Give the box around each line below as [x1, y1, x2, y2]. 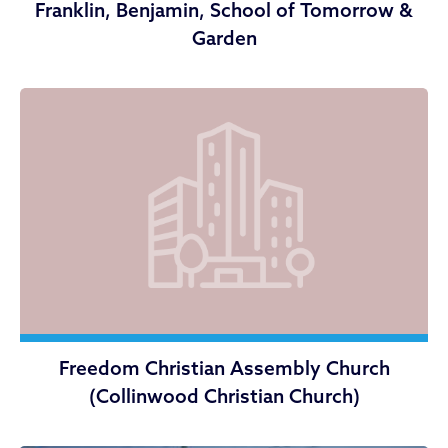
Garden [191, 25, 257, 50]
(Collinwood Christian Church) [88, 383, 360, 408]
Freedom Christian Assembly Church [58, 355, 390, 380]
